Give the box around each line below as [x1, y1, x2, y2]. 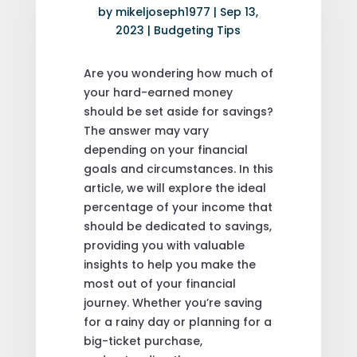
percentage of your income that [83, 198, 273, 215]
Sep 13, [220, 3, 259, 20]
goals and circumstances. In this [83, 160, 273, 177]
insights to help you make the [83, 256, 256, 273]
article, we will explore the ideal [83, 179, 266, 196]
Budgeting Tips [154, 22, 241, 38]
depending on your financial [83, 141, 248, 158]
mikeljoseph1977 [116, 3, 211, 20]
